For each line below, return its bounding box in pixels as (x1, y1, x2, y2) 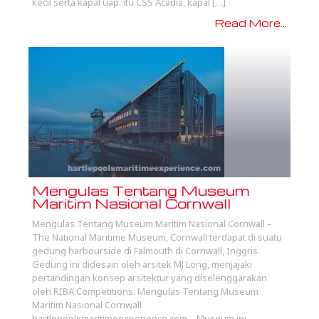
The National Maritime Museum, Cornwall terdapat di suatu (32, 231, 282, 244)
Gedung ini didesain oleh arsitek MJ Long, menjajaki (32, 258, 252, 271)
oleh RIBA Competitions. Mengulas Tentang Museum (32, 285, 258, 298)
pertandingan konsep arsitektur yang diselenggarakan (32, 271, 267, 285)
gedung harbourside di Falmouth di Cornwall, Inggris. (32, 244, 260, 258)
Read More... (215, 16, 287, 30)
